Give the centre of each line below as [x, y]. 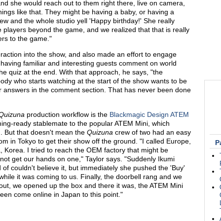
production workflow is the [68, 114]
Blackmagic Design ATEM [149, 114]
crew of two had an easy [153, 132]
